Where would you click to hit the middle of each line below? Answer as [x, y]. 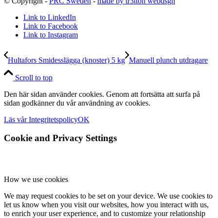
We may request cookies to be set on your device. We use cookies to [108, 196]
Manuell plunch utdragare [168, 60]
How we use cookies [36, 179]
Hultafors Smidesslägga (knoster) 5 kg [66, 60]
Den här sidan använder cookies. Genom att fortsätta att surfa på [102, 94]
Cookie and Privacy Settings [60, 138]
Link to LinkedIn [50, 17]
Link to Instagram [51, 35]
